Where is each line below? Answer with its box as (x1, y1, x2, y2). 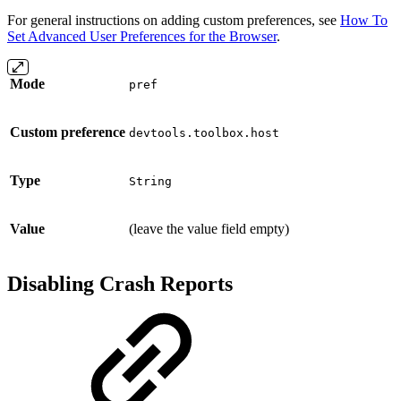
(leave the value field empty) (129, 221, 289, 237)
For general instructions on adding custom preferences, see (7, 13, 340, 29)
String (129, 175, 172, 189)
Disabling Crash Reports (7, 272, 233, 296)
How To (340, 13, 388, 29)
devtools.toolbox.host (129, 126, 279, 141)
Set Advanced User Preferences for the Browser (7, 29, 277, 45)
